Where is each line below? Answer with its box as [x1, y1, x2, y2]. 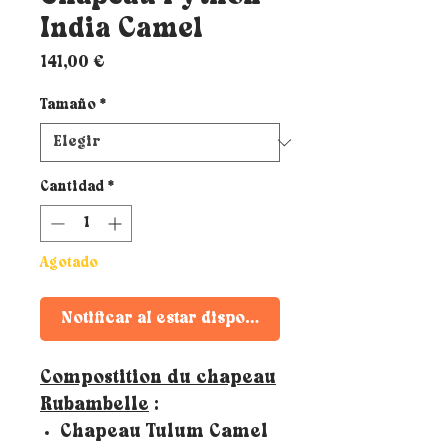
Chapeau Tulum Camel [60, 424, 268, 442]
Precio [104, 54, 160, 70]
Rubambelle [40, 397, 149, 415]
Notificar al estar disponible [61, 311, 287, 327]
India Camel [40, 16, 203, 44]
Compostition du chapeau [40, 370, 276, 388]
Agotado [40, 257, 98, 271]
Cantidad [40, 181, 104, 195]
